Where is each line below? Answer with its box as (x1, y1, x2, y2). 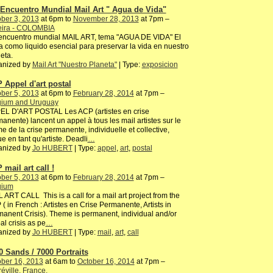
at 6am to (43, 257, 77, 266)
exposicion (141, 60, 178, 69)
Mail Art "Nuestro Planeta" (32, 60, 117, 69)
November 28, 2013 (73, 14, 139, 23)
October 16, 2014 (77, 257, 135, 266)
